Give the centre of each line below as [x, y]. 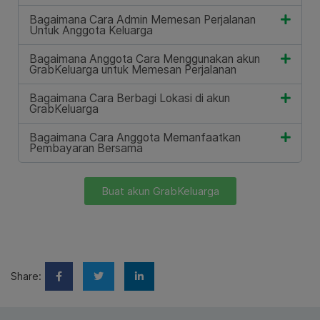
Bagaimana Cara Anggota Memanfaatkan [135, 137]
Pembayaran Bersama [86, 148]
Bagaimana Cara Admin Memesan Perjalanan [142, 19]
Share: [26, 276]
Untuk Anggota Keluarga [91, 30]
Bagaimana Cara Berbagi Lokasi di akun [130, 98]
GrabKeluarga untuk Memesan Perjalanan [133, 69]
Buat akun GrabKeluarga [160, 191]
